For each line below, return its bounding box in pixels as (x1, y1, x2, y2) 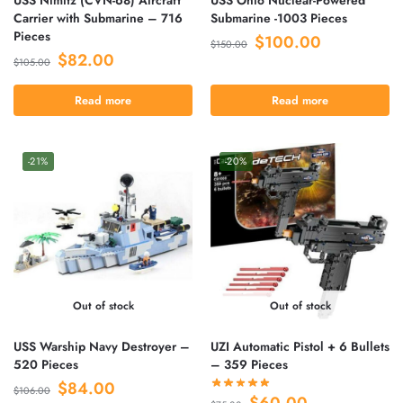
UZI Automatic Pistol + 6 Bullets (210, 336, 390, 355)
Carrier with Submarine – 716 (13, 8, 183, 27)
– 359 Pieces (210, 354, 288, 373)
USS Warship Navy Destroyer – (13, 336, 190, 355)
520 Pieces (13, 354, 78, 373)
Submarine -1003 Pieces (210, 8, 347, 27)
